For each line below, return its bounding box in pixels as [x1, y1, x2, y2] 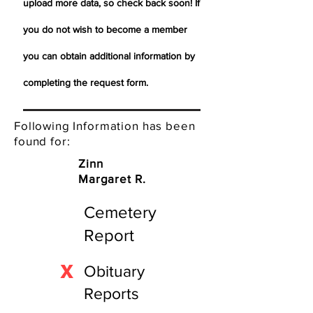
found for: [14, 134, 71, 147]
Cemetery [84, 203, 156, 221]
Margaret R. [78, 172, 146, 185]
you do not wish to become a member [23, 24, 187, 35]
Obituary [84, 263, 145, 279]
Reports [84, 285, 143, 302]
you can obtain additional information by [23, 50, 195, 61]
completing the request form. [23, 77, 154, 88]
